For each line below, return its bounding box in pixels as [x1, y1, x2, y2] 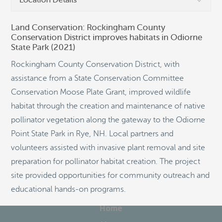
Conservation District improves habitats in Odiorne [11, 33, 202, 42]
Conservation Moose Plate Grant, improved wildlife [11, 88, 191, 97]
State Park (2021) [11, 43, 75, 52]
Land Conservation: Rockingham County [11, 23, 166, 32]
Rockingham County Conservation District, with [11, 60, 179, 69]
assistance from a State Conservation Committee [11, 74, 184, 83]
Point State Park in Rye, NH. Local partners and [11, 129, 173, 138]
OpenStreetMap [8, 57, 49, 64]
